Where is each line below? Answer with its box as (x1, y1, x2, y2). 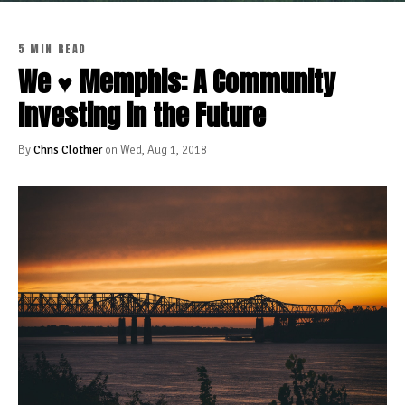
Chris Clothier (33, 143, 102, 157)
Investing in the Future (18, 95, 266, 136)
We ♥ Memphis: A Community (18, 61, 335, 102)
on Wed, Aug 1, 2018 (102, 143, 207, 157)
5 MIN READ (18, 41, 87, 57)
